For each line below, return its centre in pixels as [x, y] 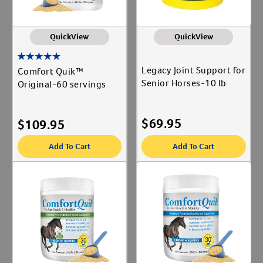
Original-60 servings [62, 85]
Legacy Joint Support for [193, 70]
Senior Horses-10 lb [184, 83]
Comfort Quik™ [50, 72]
